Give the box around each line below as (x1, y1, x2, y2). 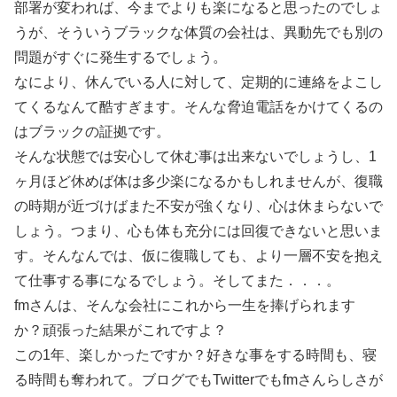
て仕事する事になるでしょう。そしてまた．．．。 (14, 273, 340, 289)
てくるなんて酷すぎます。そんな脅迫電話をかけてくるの (14, 99, 383, 115)
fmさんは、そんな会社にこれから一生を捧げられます (14, 298, 355, 314)
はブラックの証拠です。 (14, 124, 170, 140)
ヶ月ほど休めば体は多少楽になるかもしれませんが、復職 (14, 174, 383, 190)
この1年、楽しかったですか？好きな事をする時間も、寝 (14, 347, 377, 363)
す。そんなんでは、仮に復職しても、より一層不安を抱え (14, 248, 383, 264)
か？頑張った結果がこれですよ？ (14, 323, 227, 339)
